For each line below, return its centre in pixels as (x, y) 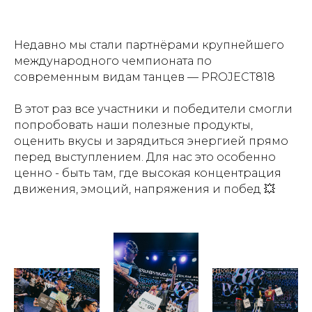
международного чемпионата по (113, 61)
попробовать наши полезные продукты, (133, 125)
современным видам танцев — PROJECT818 (145, 77)
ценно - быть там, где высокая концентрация (148, 173)
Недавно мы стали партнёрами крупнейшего (149, 45)
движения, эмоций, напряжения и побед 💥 (145, 189)
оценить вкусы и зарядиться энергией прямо (151, 141)
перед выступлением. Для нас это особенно (145, 157)
